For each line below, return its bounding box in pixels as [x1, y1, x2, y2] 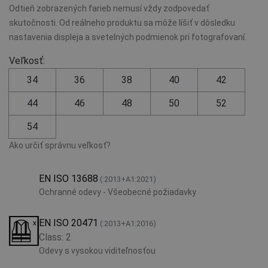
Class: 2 [39, 231, 71, 243]
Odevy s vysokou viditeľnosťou [39, 245, 156, 255]
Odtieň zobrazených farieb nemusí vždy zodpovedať [9, 3, 209, 13]
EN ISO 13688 [39, 172, 98, 184]
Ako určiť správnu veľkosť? [9, 140, 111, 150]
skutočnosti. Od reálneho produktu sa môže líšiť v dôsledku [9, 17, 235, 28]
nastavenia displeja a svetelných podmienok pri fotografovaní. [9, 32, 246, 42]
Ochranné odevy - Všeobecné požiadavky [39, 187, 196, 197]
